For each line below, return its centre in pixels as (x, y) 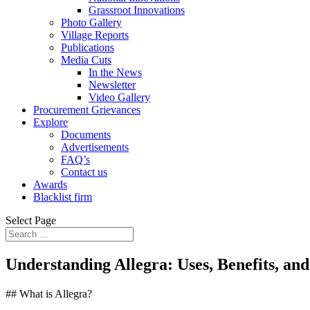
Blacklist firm (63, 197)
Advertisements (95, 147)
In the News (115, 72)
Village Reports (95, 35)
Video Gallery (119, 97)
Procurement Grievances (87, 110)
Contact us (84, 172)
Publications (88, 47)
